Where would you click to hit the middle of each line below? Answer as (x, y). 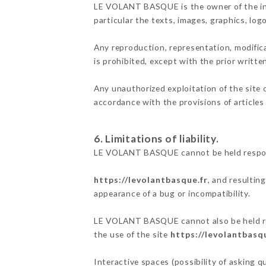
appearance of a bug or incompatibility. (172, 193)
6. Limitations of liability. (156, 138)
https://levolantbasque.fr (151, 179)
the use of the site (132, 234)
